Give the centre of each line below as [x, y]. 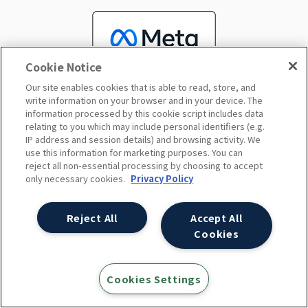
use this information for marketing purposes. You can [134, 152]
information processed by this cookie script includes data [145, 113]
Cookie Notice [64, 67]
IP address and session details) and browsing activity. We [143, 139]
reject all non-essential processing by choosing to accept [144, 165]
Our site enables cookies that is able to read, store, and [141, 87]
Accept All [217, 218]
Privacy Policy [162, 178]
